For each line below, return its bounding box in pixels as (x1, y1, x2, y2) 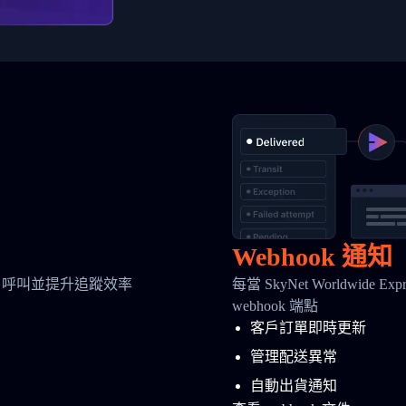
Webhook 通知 (232, 243, 392, 271)
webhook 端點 (232, 298, 318, 314)
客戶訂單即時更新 (250, 320, 366, 335)
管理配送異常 (250, 349, 337, 364)
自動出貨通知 (250, 378, 337, 393)
